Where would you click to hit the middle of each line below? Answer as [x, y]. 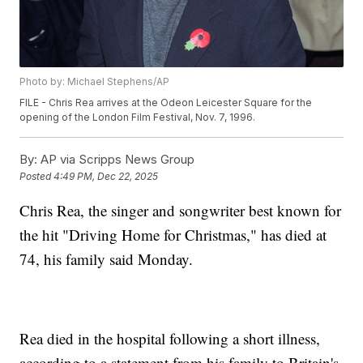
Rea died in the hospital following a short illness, [170, 339]
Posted [37, 177]
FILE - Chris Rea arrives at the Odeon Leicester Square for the [166, 103]
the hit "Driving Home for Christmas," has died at [173, 235]
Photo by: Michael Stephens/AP [95, 82]
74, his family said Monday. [107, 259]
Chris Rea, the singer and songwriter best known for [181, 211]
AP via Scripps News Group [116, 160]
